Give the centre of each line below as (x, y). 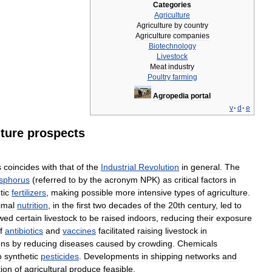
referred (51, 180)
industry (181, 67)
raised (113, 218)
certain (29, 218)
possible (97, 192)
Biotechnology (172, 46)
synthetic (21, 256)
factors (214, 180)
